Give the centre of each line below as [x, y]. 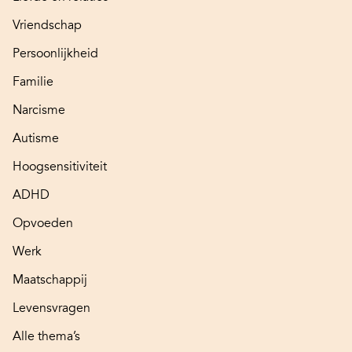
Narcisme [39, 110]
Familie [33, 82]
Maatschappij [50, 280]
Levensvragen [51, 308]
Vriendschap [47, 26]
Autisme [36, 139]
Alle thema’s [46, 337]
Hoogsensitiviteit [60, 167]
